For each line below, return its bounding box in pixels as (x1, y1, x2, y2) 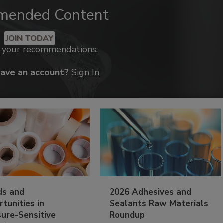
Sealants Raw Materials (110, 198, 209, 210)
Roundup (110, 209, 145, 221)
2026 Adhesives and (110, 186, 192, 198)
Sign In (71, 66, 99, 79)
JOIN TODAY (5, 33, 53, 44)
